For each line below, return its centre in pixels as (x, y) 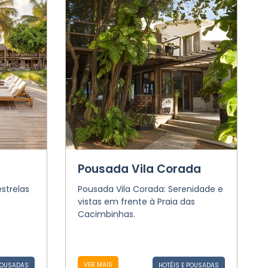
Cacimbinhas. (106, 214)
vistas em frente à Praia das (136, 202)
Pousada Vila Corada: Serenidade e (150, 189)
